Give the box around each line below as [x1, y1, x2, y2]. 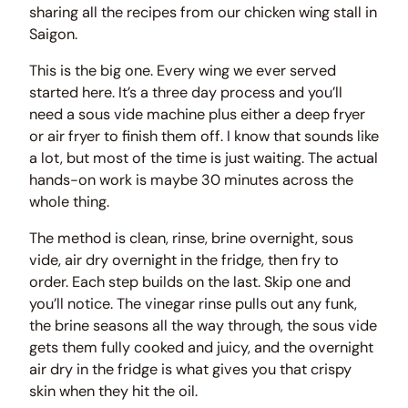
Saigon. [29, 24, 77, 44]
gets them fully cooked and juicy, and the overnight [29, 338, 373, 358]
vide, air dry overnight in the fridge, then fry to [29, 250, 339, 270]
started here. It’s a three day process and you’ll [29, 83, 342, 102]
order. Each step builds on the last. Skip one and [29, 272, 351, 292]
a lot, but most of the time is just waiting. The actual [29, 148, 378, 168]
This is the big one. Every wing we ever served [29, 61, 336, 80]
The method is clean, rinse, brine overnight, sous [29, 229, 353, 249]
